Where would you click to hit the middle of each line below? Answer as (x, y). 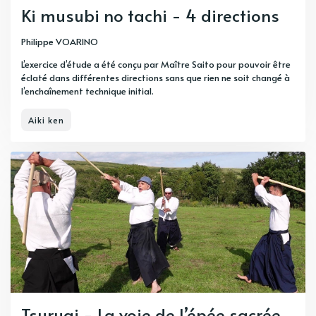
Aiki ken (46, 120)
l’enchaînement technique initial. (87, 91)
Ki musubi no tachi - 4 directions (150, 16)
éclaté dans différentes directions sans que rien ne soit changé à (156, 78)
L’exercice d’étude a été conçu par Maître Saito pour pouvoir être (156, 65)
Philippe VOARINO (60, 42)
